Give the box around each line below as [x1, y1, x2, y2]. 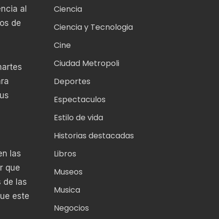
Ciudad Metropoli [53, 58, 119, 69]
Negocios [53, 202, 89, 214]
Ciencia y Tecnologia [53, 22, 133, 33]
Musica [53, 184, 80, 196]
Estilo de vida [53, 112, 103, 124]
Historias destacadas [53, 130, 134, 142]
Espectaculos [53, 94, 106, 106]
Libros [53, 148, 76, 160]
